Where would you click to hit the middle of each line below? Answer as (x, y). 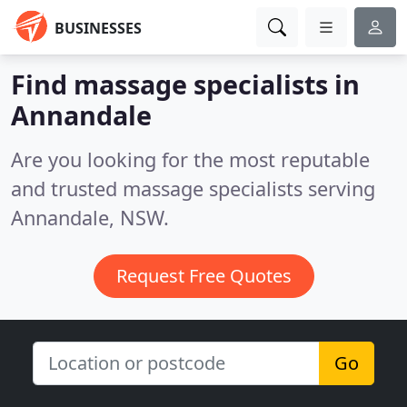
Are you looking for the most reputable (190, 159)
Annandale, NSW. (90, 218)
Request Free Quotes (203, 276)
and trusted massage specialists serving (193, 189)
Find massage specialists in (185, 84)
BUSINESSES (98, 28)
